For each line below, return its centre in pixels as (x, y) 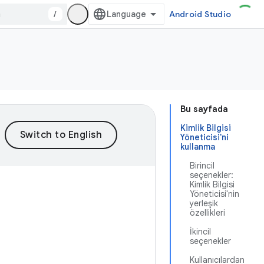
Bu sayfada (204, 109)
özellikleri (207, 213)
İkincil (200, 232)
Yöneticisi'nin (214, 194)
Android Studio (200, 14)
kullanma (198, 147)
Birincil (202, 166)
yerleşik (204, 203)
